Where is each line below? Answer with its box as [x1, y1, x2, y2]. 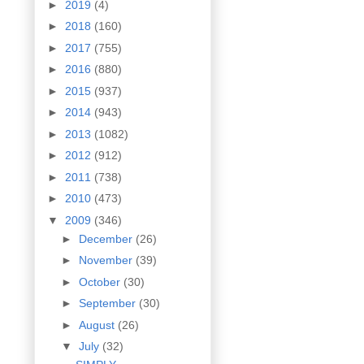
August [78, 318, 118, 331]
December [78, 232, 136, 245]
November [78, 253, 136, 267]
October [78, 275, 123, 288]
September [78, 297, 139, 310]
